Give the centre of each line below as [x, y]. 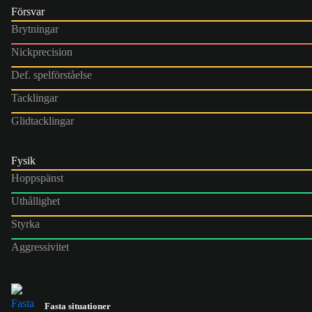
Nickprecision [42, 52]
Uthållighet [36, 201]
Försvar [28, 11]
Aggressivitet [40, 247]
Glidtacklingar [42, 120]
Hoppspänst [37, 178]
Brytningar [35, 29]
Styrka [25, 224]
